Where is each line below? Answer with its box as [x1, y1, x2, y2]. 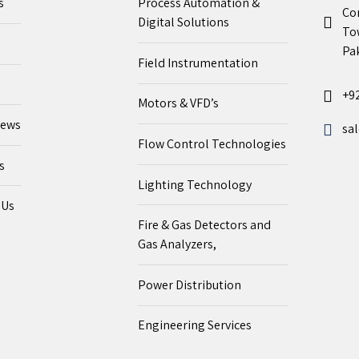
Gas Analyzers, [137, 236, 216, 253]
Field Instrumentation [137, 54, 258, 71]
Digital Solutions [137, 14, 229, 31]
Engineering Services [137, 317, 252, 334]
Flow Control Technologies [137, 135, 286, 153]
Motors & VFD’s [137, 95, 219, 112]
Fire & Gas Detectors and [137, 216, 271, 234]
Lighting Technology [137, 175, 252, 193]
